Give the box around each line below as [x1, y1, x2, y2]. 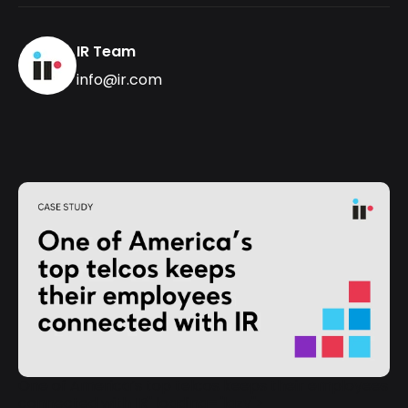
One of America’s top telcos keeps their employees [18, 374, 388, 396]
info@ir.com [76, 69, 162, 90]
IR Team [76, 41, 136, 62]
